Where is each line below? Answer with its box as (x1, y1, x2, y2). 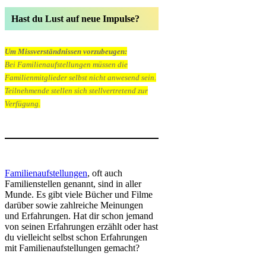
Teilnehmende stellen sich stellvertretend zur (5, 86, 148, 96)
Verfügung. (5, 99, 40, 109)
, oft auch (87, 168, 122, 179)
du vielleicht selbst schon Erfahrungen (5, 232, 147, 243)
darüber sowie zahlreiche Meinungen (5, 200, 143, 211)
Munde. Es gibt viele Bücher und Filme (5, 189, 153, 200)
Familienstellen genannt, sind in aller (5, 179, 141, 189)
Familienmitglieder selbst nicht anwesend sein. (5, 73, 156, 83)
